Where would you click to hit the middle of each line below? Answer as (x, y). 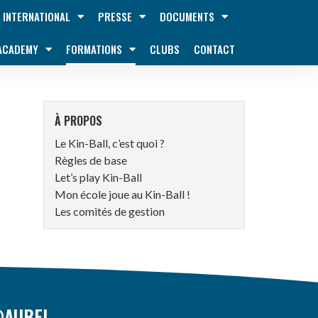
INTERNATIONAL (37, 16)
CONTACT (214, 49)
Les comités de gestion (110, 211)
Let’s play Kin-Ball (98, 177)
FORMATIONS (94, 49)
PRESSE (115, 16)
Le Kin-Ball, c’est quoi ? (110, 143)
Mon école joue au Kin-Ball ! (122, 194)
